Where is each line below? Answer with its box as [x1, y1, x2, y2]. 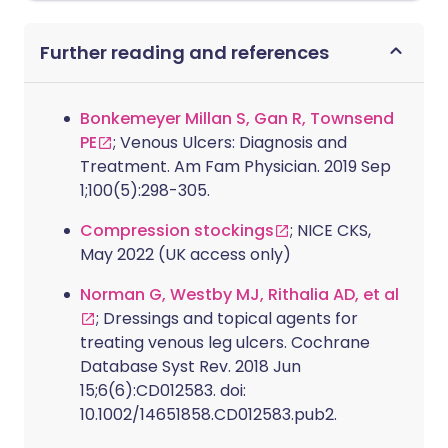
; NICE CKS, [290, 218, 371, 242]
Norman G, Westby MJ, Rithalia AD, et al [80, 282, 399, 306]
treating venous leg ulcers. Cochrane [80, 330, 370, 354]
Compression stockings [80, 218, 274, 242]
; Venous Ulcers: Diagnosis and [113, 130, 347, 154]
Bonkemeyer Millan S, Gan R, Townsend [80, 106, 394, 130]
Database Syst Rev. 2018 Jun [80, 354, 301, 378]
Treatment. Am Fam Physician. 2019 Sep [80, 154, 391, 178]
